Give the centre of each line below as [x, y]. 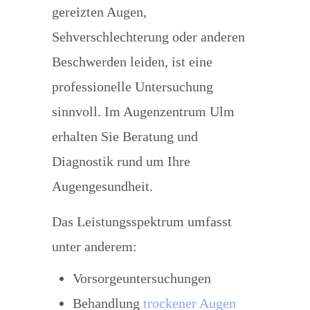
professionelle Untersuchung [132, 86]
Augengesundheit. [102, 186]
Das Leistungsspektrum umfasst [142, 221]
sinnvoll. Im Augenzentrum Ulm [143, 111]
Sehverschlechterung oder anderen [148, 37]
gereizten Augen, [99, 12]
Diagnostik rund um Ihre [121, 161]
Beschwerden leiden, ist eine [132, 62]
